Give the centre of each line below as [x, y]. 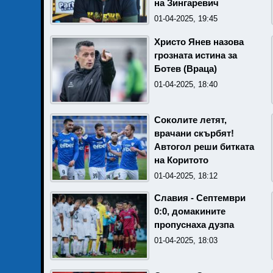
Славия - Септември [200, 198]
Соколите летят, [190, 120]
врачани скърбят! [194, 133]
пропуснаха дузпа [194, 225]
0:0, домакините [190, 211]
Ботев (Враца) [186, 69]
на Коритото [181, 160]
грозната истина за [196, 55]
